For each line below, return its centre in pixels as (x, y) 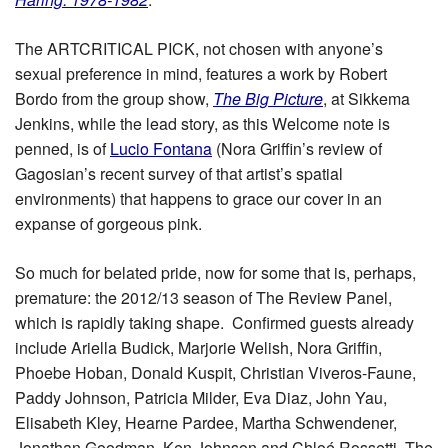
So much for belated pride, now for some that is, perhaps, (215, 272)
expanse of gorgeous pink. (108, 223)
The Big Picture (268, 98)
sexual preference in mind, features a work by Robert (201, 73)
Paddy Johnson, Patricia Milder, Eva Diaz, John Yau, (201, 397)
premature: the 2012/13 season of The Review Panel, (203, 297)
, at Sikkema (366, 98)
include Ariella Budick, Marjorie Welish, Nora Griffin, (198, 347)
